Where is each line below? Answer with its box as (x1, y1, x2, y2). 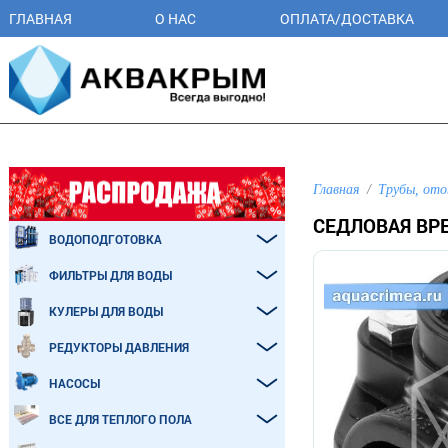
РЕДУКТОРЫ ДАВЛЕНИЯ (49, 339, 189, 355)
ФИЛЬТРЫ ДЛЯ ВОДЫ (49, 267, 172, 283)
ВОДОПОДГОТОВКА (49, 231, 162, 247)
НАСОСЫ (49, 375, 100, 391)
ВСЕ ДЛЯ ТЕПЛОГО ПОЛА (49, 411, 192, 427)
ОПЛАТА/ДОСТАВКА (279, 9, 414, 28)
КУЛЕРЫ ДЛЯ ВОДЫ (49, 303, 163, 319)
